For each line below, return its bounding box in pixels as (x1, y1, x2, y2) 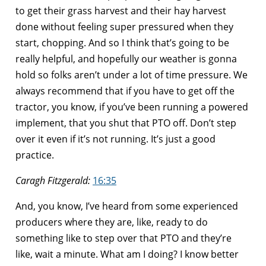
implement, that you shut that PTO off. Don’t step (15, 116, 236, 129)
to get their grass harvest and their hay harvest (15, 4, 226, 17)
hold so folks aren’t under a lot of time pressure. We (15, 68, 248, 81)
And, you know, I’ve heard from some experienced (15, 199, 238, 213)
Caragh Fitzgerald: (15, 173, 90, 187)
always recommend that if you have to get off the (15, 84, 235, 97)
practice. (15, 148, 54, 161)
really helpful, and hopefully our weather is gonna (15, 52, 237, 65)
